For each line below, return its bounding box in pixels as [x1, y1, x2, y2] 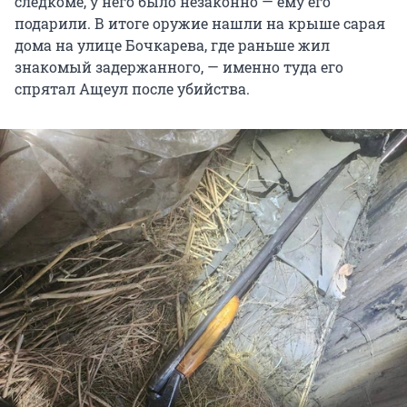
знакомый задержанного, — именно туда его [15, 56, 343, 76]
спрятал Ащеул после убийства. [15, 78, 250, 98]
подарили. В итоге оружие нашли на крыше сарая [15, 13, 385, 33]
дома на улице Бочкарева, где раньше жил [15, 35, 330, 55]
